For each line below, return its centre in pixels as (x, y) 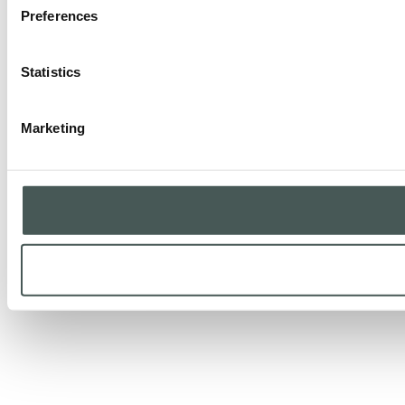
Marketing (53, 127)
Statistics (51, 71)
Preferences (60, 15)
